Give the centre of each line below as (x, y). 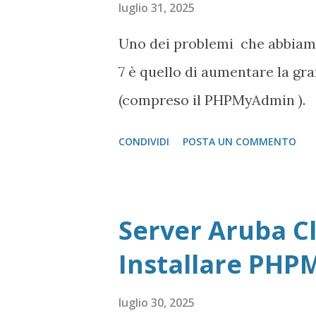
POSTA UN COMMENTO (239, 141)
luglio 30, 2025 (157, 303)
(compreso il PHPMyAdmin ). (212, 100)
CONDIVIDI (144, 141)
